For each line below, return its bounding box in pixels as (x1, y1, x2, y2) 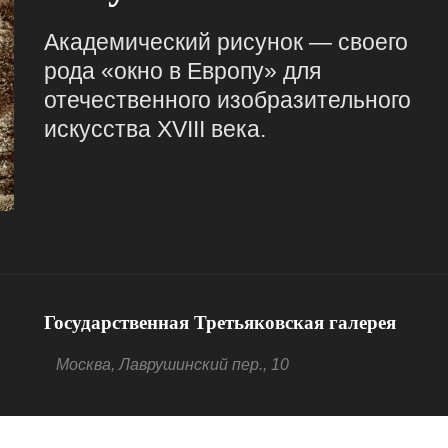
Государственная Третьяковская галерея (44, 312, 396, 333)
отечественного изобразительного (44, 87, 411, 113)
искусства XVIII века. (44, 116, 266, 142)
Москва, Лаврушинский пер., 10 (56, 356, 289, 373)
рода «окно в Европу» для (44, 58, 321, 84)
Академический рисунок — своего (44, 29, 408, 55)
